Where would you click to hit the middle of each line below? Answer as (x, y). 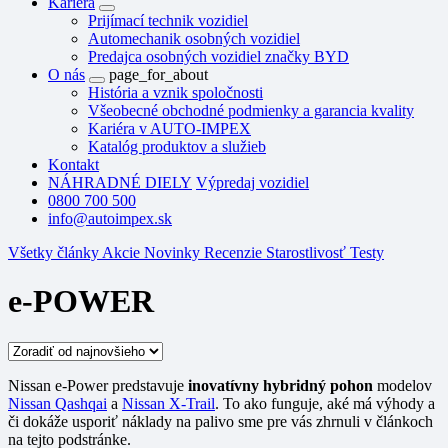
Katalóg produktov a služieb (177, 147)
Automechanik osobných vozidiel (194, 39)
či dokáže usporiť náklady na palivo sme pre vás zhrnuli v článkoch (220, 421)
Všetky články (55, 253)
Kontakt (73, 165)
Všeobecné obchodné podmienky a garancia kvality (251, 111)
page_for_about (156, 75)
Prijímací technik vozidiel (168, 21)
